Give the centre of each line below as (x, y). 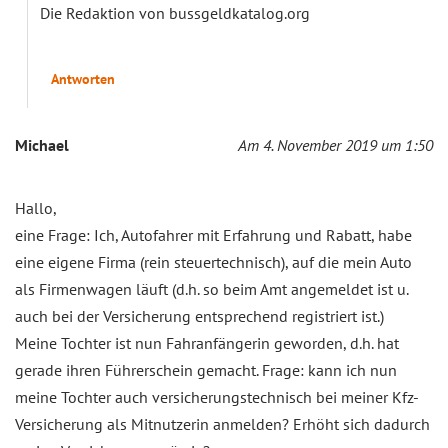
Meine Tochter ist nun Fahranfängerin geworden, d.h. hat (207, 343)
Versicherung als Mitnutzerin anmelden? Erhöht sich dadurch (222, 424)
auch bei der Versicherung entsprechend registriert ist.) (199, 316)
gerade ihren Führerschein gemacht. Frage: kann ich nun (206, 370)
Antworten (83, 79)
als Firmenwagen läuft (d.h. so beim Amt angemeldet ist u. (211, 289)
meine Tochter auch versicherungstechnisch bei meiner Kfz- (217, 397)
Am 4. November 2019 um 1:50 (335, 145)
